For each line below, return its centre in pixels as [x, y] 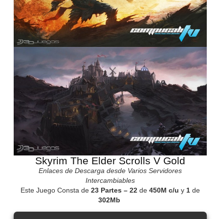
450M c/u [163, 190]
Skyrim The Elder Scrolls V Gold [110, 161]
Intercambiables [110, 181]
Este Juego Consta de [55, 190]
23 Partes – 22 [113, 190]
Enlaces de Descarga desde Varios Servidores [110, 171]
